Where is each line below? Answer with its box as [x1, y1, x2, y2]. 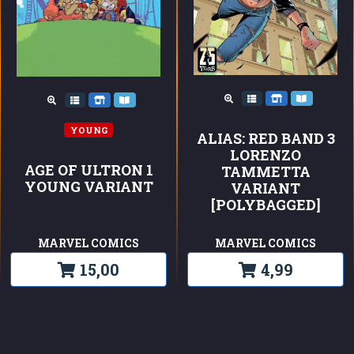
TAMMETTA [220, 161, 311, 181]
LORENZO [230, 145, 301, 164]
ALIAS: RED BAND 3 [196, 128, 335, 148]
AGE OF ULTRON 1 [24, 160, 153, 179]
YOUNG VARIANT [24, 176, 153, 196]
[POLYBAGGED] [210, 194, 321, 214]
